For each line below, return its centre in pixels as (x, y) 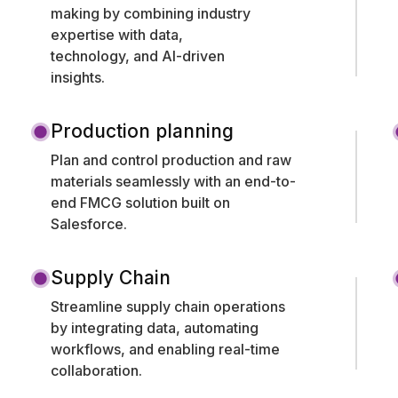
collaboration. (97, 370)
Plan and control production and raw (171, 159)
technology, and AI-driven (138, 56)
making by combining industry (151, 13)
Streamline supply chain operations (168, 306)
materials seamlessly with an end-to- (174, 181)
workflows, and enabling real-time (166, 349)
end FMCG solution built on (141, 202)
